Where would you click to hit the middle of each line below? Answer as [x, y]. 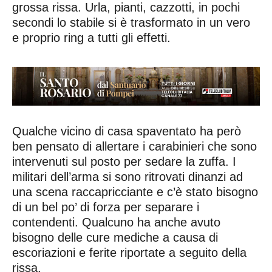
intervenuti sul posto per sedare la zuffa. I [124, 161]
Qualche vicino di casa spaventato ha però [127, 131]
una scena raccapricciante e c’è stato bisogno [135, 192]
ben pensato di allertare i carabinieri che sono [134, 146]
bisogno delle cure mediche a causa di [115, 237]
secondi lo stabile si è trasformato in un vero [131, 23]
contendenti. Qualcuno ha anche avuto [116, 222]
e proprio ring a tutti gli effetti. [91, 38]
